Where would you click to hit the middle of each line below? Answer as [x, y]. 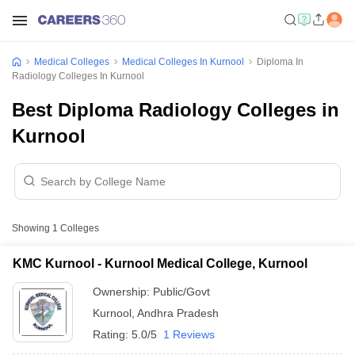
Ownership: [123, 292]
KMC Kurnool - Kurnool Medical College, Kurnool [160, 263]
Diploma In [280, 62]
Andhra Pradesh [178, 313]
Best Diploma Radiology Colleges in [176, 110]
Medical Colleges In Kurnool [183, 62]
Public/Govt [181, 292]
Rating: [112, 334]
